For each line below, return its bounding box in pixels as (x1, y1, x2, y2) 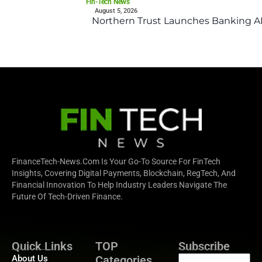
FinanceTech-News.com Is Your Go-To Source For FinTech (12, 157, 220, 167)
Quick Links (12, 239, 73, 254)
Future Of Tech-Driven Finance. (12, 192, 123, 202)
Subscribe (178, 239, 230, 254)
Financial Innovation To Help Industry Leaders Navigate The (12, 180, 227, 190)
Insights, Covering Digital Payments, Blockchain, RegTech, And (12, 168, 236, 178)
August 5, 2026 (94, 7, 137, 15)
